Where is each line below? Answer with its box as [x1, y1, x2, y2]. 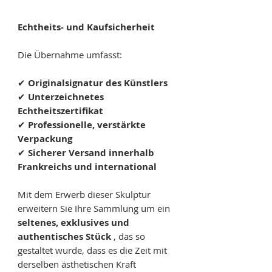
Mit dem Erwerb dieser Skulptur [18, 188, 151, 201]
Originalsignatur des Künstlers [28, 76, 168, 90]
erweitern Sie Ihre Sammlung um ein [18, 202, 170, 215]
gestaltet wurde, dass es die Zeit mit [18, 244, 167, 257]
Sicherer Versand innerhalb [28, 146, 154, 160]
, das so [111, 230, 145, 243]
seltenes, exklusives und [18, 216, 129, 229]
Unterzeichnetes [28, 90, 104, 104]
